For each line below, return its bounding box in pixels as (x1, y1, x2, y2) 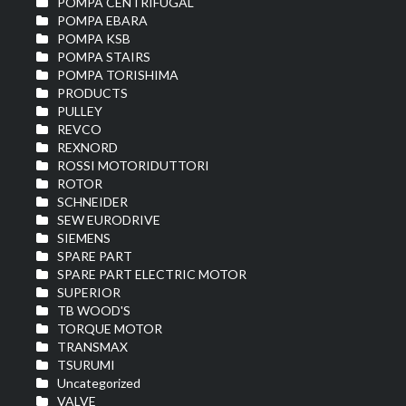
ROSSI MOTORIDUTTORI (57, 157, 209, 173)
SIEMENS (57, 229, 111, 246)
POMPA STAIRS (57, 48, 150, 64)
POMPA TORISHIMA (57, 66, 179, 82)
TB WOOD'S (57, 302, 130, 318)
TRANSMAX (57, 338, 128, 354)
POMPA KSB (57, 30, 130, 46)
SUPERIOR (57, 284, 121, 300)
